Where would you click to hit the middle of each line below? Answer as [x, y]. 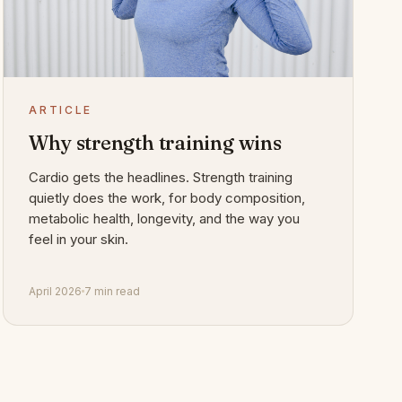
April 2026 [56, 291]
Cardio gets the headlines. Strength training [161, 178]
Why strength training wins [155, 143]
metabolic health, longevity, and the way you [165, 219]
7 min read [113, 291]
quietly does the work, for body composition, [167, 198]
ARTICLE [61, 110]
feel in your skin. [79, 240]
